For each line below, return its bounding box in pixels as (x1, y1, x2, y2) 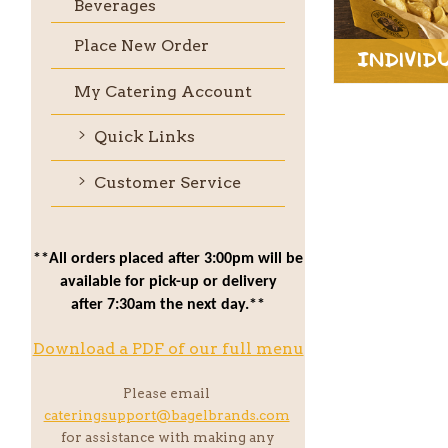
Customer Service (89, 173, 241, 193)
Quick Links (89, 127, 195, 147)
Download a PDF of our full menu (32, 338, 304, 358)
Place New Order (73, 35, 209, 55)
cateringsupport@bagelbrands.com (43, 406, 290, 423)
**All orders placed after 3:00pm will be (33, 250, 304, 267)
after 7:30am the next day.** (71, 296, 266, 313)
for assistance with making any (61, 428, 276, 445)
